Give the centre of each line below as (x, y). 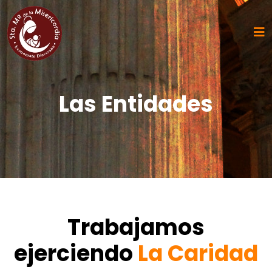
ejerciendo (76, 253)
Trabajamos (136, 227)
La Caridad (198, 253)
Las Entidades (136, 104)
